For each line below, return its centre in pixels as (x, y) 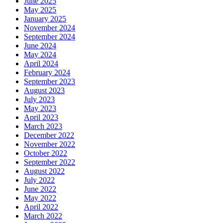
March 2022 (43, 216)
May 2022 (40, 198)
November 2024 (50, 28)
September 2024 (50, 37)
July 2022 (39, 180)
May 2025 (40, 10)
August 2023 (44, 91)
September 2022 (50, 162)
